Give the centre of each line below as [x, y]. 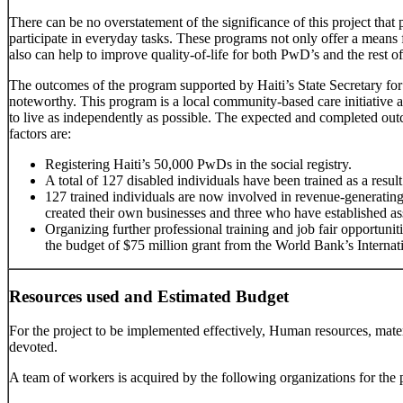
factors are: [40, 134]
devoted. [33, 347]
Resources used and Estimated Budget [149, 296]
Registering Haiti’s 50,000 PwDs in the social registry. [198, 165]
